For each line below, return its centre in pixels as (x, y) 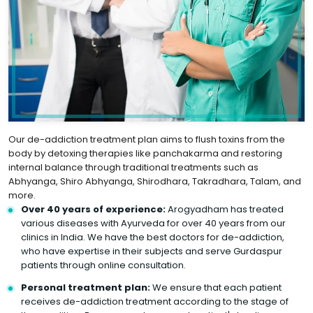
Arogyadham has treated (225, 209)
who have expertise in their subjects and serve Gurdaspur (152, 251)
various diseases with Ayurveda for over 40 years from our (153, 223)
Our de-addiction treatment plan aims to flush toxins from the (147, 139)
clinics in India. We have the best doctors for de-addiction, (153, 237)
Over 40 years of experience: (93, 209)
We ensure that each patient (216, 287)
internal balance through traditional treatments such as (133, 167)
